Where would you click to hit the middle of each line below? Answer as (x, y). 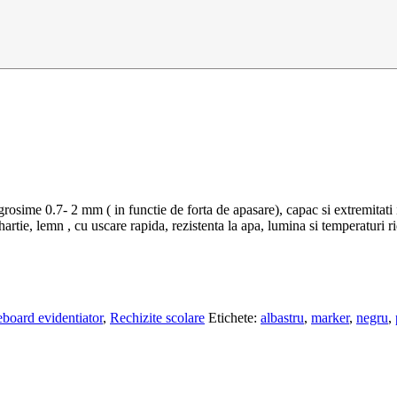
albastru (282, 317)
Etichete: (234, 317)
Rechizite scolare (157, 317)
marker (330, 317)
